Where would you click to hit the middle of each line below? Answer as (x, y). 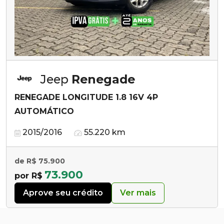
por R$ (28, 175)
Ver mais (138, 192)
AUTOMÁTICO (44, 111)
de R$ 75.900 (40, 161)
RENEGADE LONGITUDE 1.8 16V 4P (86, 97)
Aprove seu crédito (63, 192)
